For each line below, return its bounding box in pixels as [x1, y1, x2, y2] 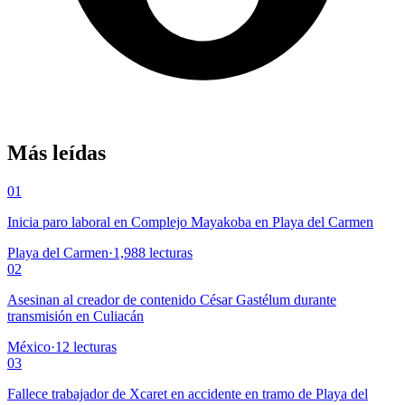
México [7, 338, 51, 354]
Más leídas [7, 140, 106, 165]
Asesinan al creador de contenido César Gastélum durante [7, 291, 336, 307]
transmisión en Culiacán [7, 307, 144, 324]
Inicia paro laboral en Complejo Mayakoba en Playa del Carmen [7, 213, 373, 230]
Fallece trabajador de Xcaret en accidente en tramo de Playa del [7, 385, 368, 401]
